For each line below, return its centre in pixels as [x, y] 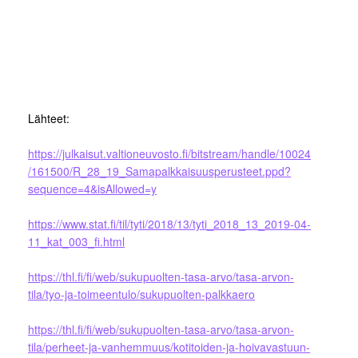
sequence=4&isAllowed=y [92, 189]
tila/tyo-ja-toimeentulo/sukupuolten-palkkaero [141, 294]
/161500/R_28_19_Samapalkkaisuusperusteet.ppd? [159, 171]
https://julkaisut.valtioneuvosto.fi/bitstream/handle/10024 [169, 154]
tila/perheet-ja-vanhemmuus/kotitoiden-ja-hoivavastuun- [169, 347]
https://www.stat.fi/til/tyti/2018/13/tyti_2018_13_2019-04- [169, 224]
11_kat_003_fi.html [76, 242]
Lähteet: [49, 119]
